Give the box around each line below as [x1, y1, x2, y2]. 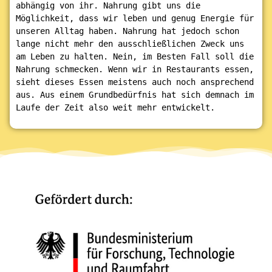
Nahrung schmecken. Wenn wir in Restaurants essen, [16, 64, 254, 74]
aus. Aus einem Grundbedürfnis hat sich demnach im [16, 90, 254, 100]
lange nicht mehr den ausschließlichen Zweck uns [16, 39, 244, 49]
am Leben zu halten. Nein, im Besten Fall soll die [16, 52, 254, 61]
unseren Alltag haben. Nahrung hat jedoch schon [16, 26, 239, 36]
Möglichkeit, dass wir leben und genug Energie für [16, 13, 254, 23]
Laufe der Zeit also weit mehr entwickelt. [16, 103, 215, 112]
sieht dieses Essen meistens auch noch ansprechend [16, 77, 254, 87]
